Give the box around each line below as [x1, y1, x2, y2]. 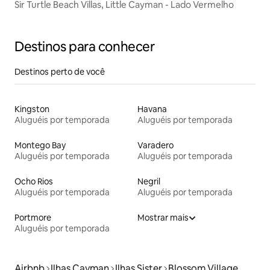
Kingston [14, 104, 49, 115]
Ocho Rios [14, 176, 53, 187]
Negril [137, 176, 160, 187]
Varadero [137, 140, 174, 151]
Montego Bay [14, 140, 66, 151]
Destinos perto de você [14, 66, 105, 78]
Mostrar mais [137, 212, 189, 224]
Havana [137, 104, 167, 115]
